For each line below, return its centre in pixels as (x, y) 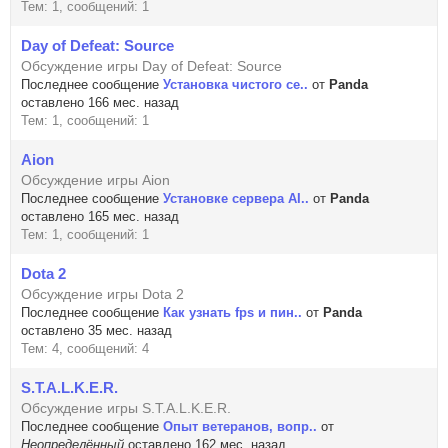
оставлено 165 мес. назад (100, 216)
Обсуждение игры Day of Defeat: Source (151, 66)
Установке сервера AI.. (236, 198)
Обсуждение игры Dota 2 (102, 294)
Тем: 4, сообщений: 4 (85, 348)
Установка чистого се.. (235, 84)
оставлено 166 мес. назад (100, 102)
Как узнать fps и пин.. (232, 312)
